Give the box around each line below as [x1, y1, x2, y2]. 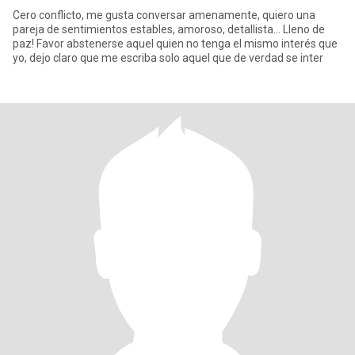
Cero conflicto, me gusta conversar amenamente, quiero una [13, 9, 315, 21]
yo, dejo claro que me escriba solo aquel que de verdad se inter [13, 52, 323, 64]
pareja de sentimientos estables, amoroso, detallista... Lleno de [13, 23, 325, 36]
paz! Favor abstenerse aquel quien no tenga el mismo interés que [13, 37, 338, 50]
